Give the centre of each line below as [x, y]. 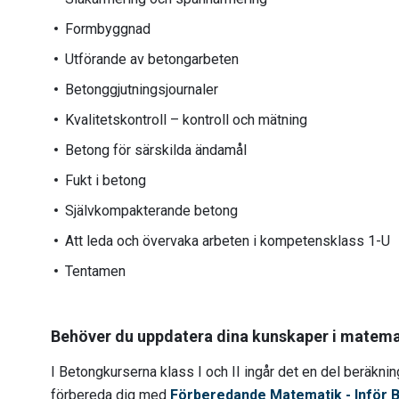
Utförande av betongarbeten [152, 59]
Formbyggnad [108, 29]
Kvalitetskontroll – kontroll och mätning [186, 120]
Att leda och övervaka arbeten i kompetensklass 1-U [228, 241]
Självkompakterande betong [151, 211]
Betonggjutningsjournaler [142, 90]
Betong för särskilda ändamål [156, 150]
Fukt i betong [106, 180]
